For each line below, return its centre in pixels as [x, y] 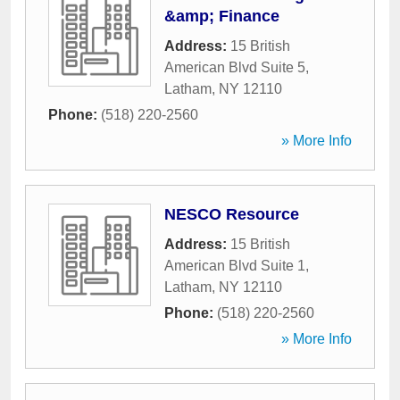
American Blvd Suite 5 [235, 67]
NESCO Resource [232, 214]
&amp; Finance [222, 16]
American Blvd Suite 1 [235, 266]
